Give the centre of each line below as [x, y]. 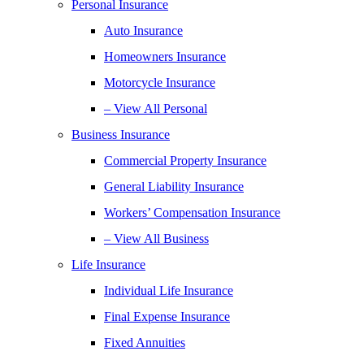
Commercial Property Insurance [185, 160]
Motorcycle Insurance [160, 82]
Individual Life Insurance [169, 290]
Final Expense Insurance [167, 316]
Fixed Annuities [145, 342]
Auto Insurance [143, 30]
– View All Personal [156, 108]
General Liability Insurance [174, 186]
